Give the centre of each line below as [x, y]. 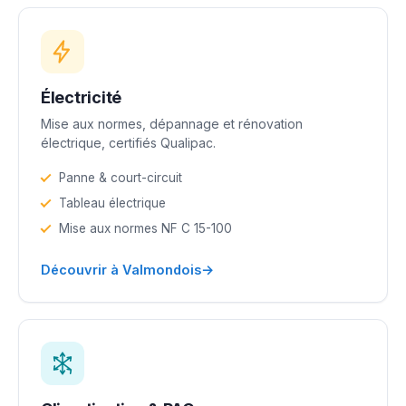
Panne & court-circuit [121, 177]
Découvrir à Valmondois [121, 269]
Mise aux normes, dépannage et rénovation [172, 123]
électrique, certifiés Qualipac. [128, 142]
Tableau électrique [112, 203]
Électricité [82, 97]
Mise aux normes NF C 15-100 [145, 228]
